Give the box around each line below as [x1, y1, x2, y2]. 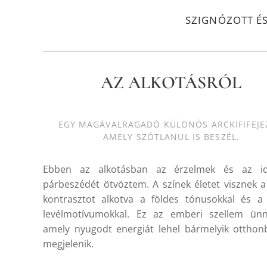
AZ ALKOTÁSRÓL [101, 71, 242, 94]
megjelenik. [43, 237, 94, 250]
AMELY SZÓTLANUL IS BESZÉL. [103, 131, 240, 142]
